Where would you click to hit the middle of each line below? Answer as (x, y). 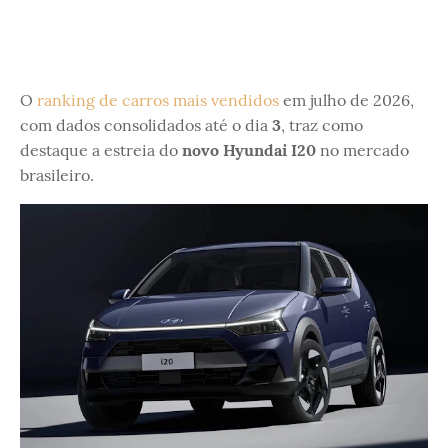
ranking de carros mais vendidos (158, 100)
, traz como (322, 125)
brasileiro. (57, 175)
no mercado (362, 150)
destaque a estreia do (101, 150)
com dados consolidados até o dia (146, 125)
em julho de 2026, (346, 100)
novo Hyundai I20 (249, 150)
